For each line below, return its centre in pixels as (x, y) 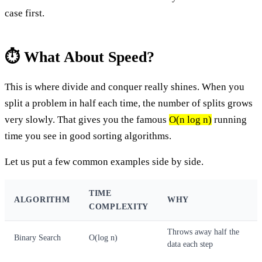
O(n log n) (190, 119)
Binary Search (37, 237)
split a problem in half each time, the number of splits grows (129, 103)
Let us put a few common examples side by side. (104, 161)
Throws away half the (203, 232)
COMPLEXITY (119, 206)
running (229, 119)
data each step (190, 244)
